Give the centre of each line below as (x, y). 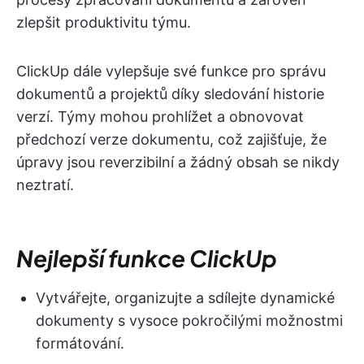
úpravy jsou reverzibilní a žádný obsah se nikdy (178, 162)
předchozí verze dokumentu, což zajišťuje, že (171, 140)
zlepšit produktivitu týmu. (104, 23)
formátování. (80, 344)
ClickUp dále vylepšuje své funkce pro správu (171, 71)
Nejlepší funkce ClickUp (147, 258)
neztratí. (45, 185)
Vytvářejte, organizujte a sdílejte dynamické (185, 298)
